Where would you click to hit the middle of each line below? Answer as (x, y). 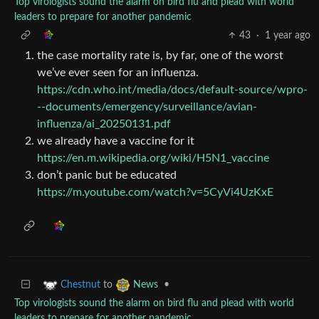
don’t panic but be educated (107, 175)
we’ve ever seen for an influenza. (118, 72)
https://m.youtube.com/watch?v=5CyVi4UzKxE (155, 192)
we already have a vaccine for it (116, 141)
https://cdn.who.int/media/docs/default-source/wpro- (172, 89)
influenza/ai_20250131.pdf (104, 124)
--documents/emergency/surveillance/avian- (147, 106)
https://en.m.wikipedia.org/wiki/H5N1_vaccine (153, 158)
